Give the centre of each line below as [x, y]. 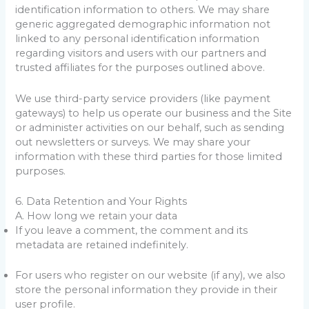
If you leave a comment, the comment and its [132, 230]
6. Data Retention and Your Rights [101, 201]
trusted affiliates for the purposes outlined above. [140, 68]
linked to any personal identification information [138, 39]
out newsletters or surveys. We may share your [133, 142]
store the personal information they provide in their [147, 290]
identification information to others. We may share [143, 10]
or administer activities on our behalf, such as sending [150, 127]
